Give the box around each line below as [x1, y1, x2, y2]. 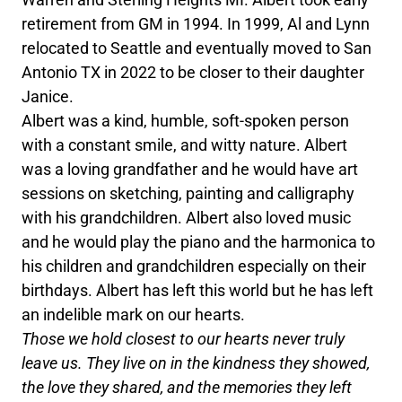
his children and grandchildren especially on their [22, 257, 367, 276]
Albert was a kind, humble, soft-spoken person [22, 111, 350, 131]
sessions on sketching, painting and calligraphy [22, 184, 355, 204]
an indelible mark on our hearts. [22, 305, 246, 325]
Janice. [22, 87, 74, 107]
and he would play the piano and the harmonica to [22, 232, 376, 252]
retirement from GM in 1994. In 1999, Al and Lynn [22, 14, 371, 34]
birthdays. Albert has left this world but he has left [22, 281, 374, 301]
